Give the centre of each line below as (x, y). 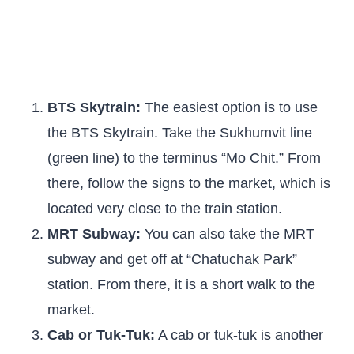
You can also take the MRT (228, 234)
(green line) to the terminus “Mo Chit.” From (184, 158)
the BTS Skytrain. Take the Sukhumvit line (180, 133)
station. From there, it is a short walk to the (181, 284)
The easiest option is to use (229, 107)
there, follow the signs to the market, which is (189, 183)
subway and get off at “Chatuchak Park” (172, 259)
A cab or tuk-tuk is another (239, 335)
